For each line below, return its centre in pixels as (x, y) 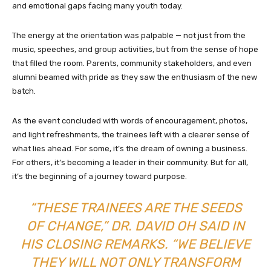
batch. (24, 91)
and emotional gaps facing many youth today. (97, 6)
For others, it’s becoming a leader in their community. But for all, (130, 163)
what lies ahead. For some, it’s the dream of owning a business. (130, 149)
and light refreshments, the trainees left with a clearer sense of (131, 135)
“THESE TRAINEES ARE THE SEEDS (135, 208)
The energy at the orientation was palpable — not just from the (129, 36)
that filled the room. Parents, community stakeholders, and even (132, 64)
